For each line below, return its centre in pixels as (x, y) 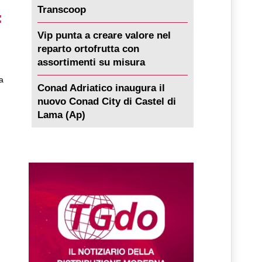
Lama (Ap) (61, 115)
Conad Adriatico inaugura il (101, 88)
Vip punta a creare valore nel (104, 36)
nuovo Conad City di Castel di (106, 102)
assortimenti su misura (91, 63)
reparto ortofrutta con (88, 49)
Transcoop (61, 10)
